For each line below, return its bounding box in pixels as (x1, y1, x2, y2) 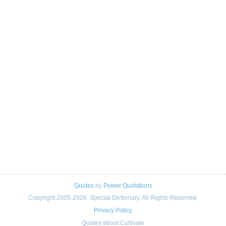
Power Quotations (103, 182, 152, 190)
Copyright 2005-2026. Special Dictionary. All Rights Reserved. (28, 194, 198, 201)
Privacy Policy (94, 207, 132, 214)
